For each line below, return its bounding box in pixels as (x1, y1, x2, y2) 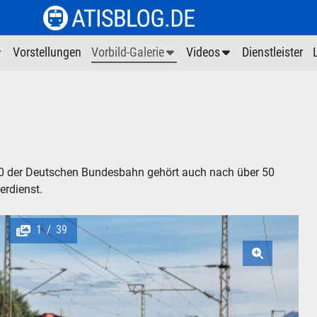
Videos (185, 45, 220, 60)
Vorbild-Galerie (91, 45, 164, 60)
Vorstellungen (13, 45, 82, 60)
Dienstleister (242, 45, 304, 60)
